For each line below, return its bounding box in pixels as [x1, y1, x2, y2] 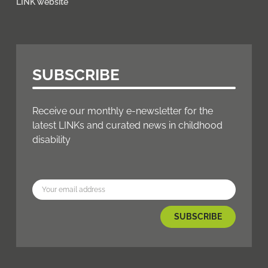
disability [32, 134, 71, 146]
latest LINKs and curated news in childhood [32, 120, 223, 132]
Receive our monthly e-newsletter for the [32, 105, 213, 117]
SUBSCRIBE [32, 65, 120, 84]
